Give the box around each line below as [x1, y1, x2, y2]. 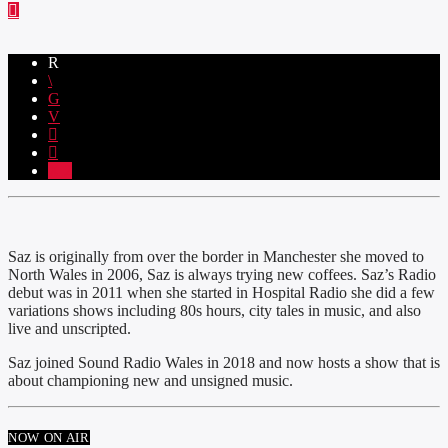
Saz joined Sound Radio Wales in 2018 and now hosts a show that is [8, 353, 440, 371]
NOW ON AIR [8, 429, 90, 445]
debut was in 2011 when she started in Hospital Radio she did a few [8, 283, 435, 301]
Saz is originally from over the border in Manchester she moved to [8, 247, 424, 265]
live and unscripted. [8, 319, 131, 337]
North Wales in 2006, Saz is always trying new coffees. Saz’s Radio [8, 265, 436, 283]
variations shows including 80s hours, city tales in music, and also [8, 301, 421, 319]
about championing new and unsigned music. [8, 371, 293, 389]
